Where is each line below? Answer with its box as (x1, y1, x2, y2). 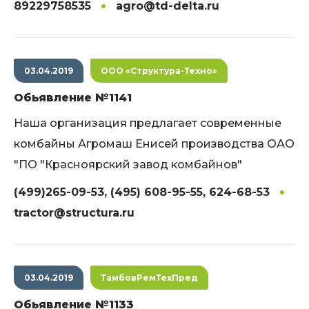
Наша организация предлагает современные (14, 117, 281, 130)
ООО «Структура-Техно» (101, 66, 217, 76)
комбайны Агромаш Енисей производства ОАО (14, 137, 295, 150)
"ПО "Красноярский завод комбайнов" (14, 158, 242, 171)
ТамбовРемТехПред (101, 272, 198, 283)
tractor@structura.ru (14, 206, 134, 219)
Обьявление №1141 (14, 91, 132, 104)
